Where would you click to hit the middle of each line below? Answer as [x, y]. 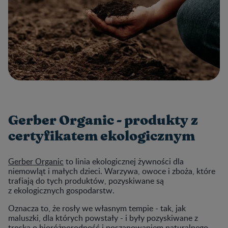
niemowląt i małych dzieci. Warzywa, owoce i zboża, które [112, 171]
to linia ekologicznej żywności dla [124, 161]
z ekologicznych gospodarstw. [61, 190]
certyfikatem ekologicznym [102, 136]
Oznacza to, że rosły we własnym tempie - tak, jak [97, 208]
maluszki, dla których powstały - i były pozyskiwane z [103, 218]
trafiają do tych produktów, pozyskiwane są [86, 180]
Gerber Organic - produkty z [103, 120]
